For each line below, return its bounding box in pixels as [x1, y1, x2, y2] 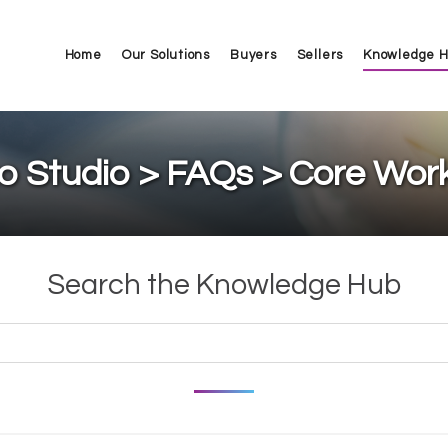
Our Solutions [121, 47, 210, 62]
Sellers [296, 47, 344, 62]
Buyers [229, 47, 277, 62]
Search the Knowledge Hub [47, 270, 401, 300]
